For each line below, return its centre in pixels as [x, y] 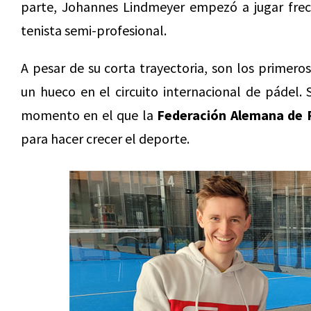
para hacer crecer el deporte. [105, 138]
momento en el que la [89, 115]
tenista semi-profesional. [94, 30]
